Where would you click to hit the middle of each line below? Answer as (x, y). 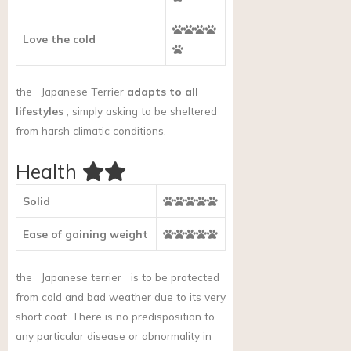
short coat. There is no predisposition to (115, 316)
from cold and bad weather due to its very (121, 296)
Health (46, 172)
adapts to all (163, 92)
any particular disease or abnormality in (114, 335)
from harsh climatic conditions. (91, 131)
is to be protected (174, 277)
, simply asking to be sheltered (140, 111)
